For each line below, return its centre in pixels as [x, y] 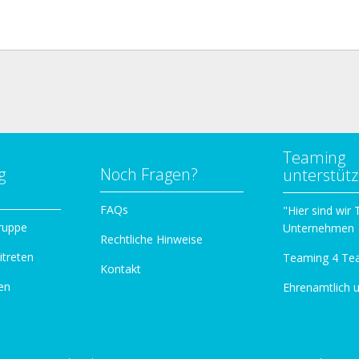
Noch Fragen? [149, 174]
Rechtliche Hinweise [151, 239]
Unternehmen [319, 228]
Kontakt [121, 268]
